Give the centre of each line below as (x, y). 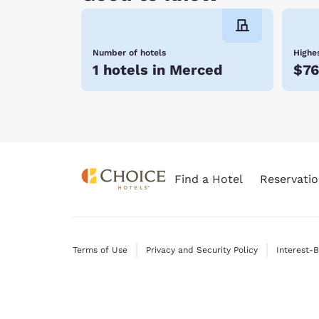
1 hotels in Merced (158, 69)
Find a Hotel (208, 179)
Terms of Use (100, 250)
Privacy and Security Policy (202, 250)
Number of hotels (129, 52)
